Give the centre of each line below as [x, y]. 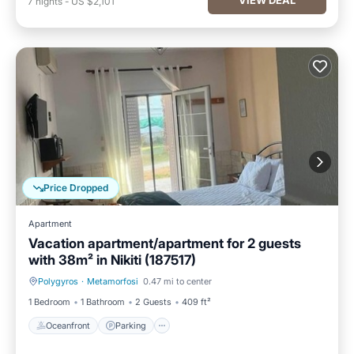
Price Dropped [76, 188]
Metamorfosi [113, 281]
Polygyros [58, 281]
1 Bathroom [103, 302]
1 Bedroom [49, 302]
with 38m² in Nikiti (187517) [112, 260]
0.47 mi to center [177, 281]
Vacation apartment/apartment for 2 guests [165, 243]
